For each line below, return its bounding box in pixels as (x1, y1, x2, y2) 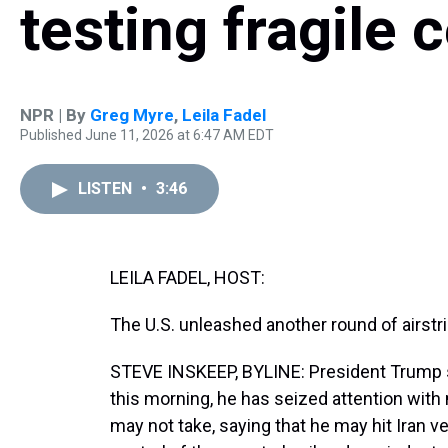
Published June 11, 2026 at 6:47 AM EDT (20, 127, 274, 143)
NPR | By (20, 105, 90, 125)
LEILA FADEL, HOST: (110, 267, 265, 288)
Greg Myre (90, 105, 174, 125)
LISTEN (78, 179, 136, 198)
